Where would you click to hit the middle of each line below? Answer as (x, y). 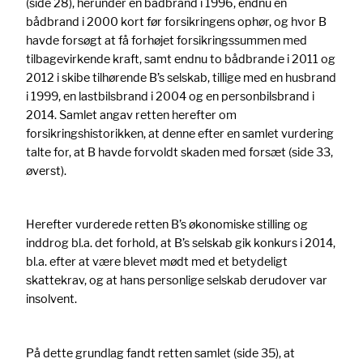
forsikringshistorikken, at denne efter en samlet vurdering (180, 134)
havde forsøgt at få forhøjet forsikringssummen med (167, 41)
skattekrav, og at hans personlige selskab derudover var (177, 280)
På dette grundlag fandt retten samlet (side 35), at (160, 352)
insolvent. (51, 299)
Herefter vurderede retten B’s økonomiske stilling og (167, 224)
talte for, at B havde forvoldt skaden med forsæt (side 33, (179, 152)
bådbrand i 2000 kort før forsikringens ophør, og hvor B (176, 22)
